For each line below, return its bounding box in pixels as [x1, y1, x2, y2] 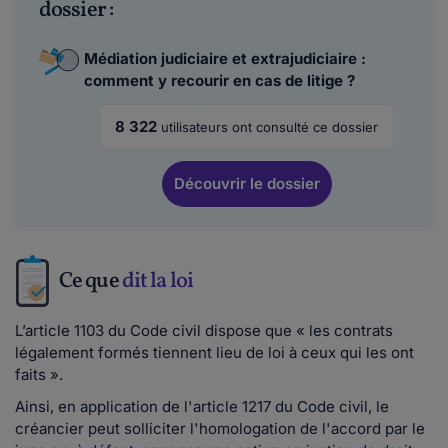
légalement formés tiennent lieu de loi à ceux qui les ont [15, 343, 414, 362]
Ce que [59, 265, 122, 297]
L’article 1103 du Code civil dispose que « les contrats [15, 321, 393, 340]
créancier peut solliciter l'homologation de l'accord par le [15, 419, 425, 438]
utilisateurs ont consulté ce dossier [161, 119, 378, 135]
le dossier [245, 174, 320, 193]
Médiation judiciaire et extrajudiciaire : [84, 49, 366, 68]
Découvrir [173, 174, 246, 193]
